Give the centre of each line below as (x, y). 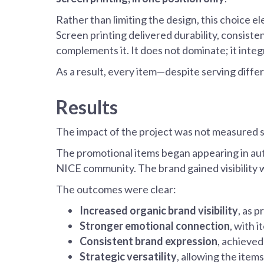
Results (87, 107)
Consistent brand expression (148, 241)
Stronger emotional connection (155, 226)
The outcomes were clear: (116, 189)
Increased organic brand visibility (159, 211)
